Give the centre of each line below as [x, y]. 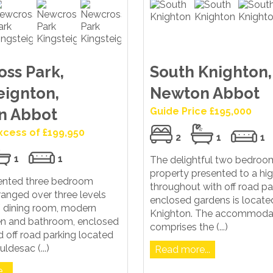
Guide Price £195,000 [200, 112]
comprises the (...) [189, 227]
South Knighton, [211, 72]
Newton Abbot [204, 94]
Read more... [182, 250]
